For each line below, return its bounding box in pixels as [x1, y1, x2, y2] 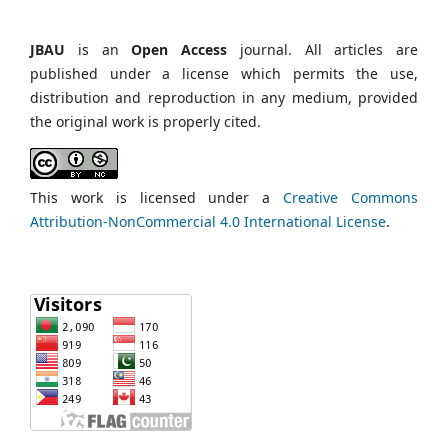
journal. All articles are [227, 39, 418, 59]
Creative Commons [283, 187, 419, 207]
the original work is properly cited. [30, 111, 261, 131]
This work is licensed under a [30, 187, 284, 207]
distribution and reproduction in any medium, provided [30, 87, 418, 107]
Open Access [131, 39, 227, 59]
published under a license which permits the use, [30, 63, 418, 83]
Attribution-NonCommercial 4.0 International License [30, 211, 386, 231]
